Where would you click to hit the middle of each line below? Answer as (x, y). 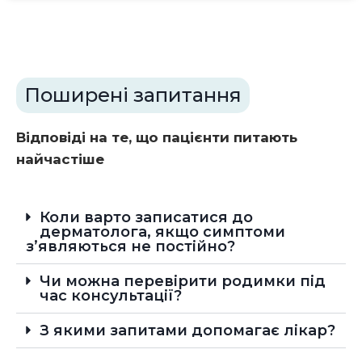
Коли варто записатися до (146, 218)
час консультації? (111, 296)
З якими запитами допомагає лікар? (187, 331)
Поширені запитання (133, 95)
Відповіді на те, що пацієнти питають (157, 138)
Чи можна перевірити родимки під (183, 282)
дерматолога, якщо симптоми (162, 232)
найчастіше (60, 160)
